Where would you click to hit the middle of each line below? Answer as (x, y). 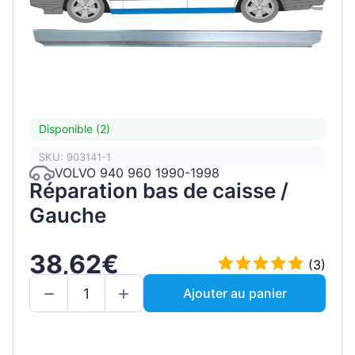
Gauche (68, 215)
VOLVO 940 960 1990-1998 (137, 173)
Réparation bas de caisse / (159, 190)
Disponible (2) (74, 129)
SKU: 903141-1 (75, 157)
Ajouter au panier (235, 294)
